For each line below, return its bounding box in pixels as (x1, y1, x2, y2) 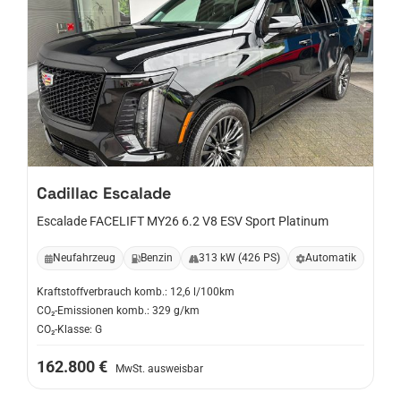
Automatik (305, 252, 356, 264)
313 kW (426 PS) (199, 252, 280, 264)
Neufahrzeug (53, 252, 115, 264)
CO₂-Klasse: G (37, 323, 102, 336)
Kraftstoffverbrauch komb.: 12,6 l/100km (37, 286, 235, 298)
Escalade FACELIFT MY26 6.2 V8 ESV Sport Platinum (37, 214, 328, 228)
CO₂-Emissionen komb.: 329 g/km (37, 304, 200, 317)
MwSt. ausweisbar (115, 363, 203, 375)
